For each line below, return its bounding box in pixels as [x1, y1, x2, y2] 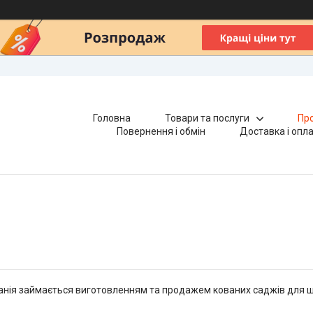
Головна [92, 112, 131, 124]
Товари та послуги [164, 112, 249, 124]
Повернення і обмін [117, 126, 206, 137]
